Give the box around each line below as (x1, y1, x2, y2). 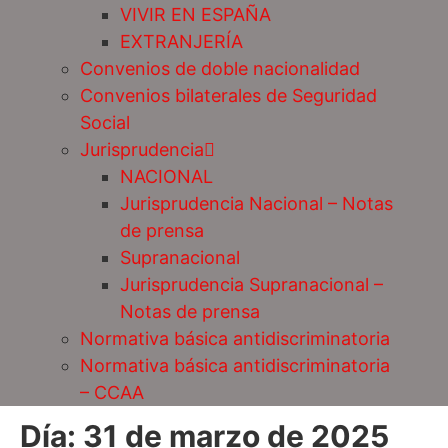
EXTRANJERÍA (120, 31, 243, 53)
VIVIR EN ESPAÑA (120, 4, 271, 26)
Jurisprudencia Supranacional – (120, 274, 383, 296)
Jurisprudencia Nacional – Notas (120, 193, 393, 215)
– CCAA (80, 382, 144, 404)
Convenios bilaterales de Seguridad (80, 85, 377, 107)
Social (80, 112, 130, 134)
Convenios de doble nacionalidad (80, 58, 360, 80)
